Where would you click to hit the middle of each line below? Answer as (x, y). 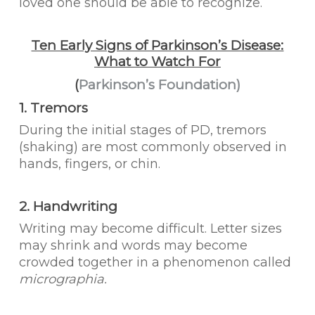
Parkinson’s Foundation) (159, 85)
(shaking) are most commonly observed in (153, 147)
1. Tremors (53, 108)
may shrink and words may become (133, 245)
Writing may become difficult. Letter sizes (150, 229)
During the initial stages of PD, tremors (142, 130)
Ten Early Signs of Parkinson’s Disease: (157, 45)
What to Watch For (157, 62)
